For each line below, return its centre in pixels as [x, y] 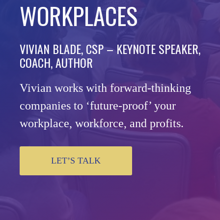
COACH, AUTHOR [56, 62]
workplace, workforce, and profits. [102, 123]
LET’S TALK [76, 160]
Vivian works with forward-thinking [105, 88]
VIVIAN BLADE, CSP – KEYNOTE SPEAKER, [110, 49]
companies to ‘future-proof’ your [98, 106]
